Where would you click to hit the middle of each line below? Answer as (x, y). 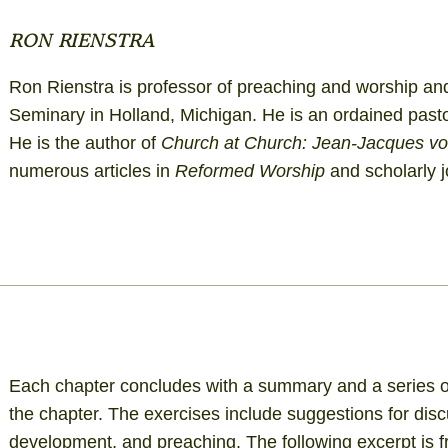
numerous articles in (91, 170)
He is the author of (84, 142)
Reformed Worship (249, 170)
